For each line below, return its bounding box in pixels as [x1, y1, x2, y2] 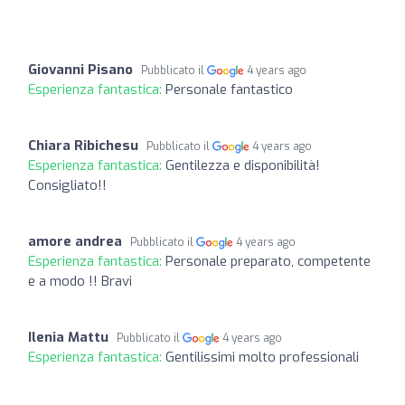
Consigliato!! [28, 175, 107, 194]
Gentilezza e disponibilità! [165, 155, 320, 174]
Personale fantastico [165, 80, 293, 99]
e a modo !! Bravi [28, 271, 132, 290]
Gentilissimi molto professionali [165, 347, 359, 366]
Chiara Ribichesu [28, 136, 138, 155]
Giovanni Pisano [28, 60, 133, 79]
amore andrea [28, 231, 122, 250]
